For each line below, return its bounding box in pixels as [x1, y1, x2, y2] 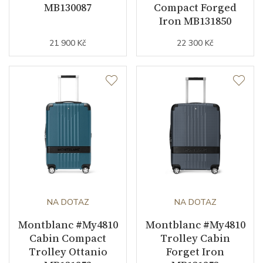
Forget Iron [166, 244, 224, 259]
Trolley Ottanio [28, 244, 107, 259]
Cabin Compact [29, 231, 106, 245]
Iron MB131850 [159, 14, 231, 28]
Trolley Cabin [160, 231, 230, 245]
